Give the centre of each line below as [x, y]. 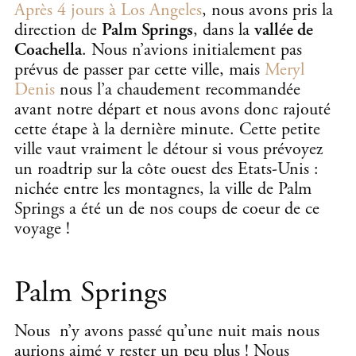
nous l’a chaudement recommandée [178, 89]
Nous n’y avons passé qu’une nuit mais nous [167, 331]
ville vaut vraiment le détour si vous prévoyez [168, 149]
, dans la [224, 30]
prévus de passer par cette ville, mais [139, 70]
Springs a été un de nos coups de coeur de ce [167, 209]
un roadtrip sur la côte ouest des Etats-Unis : [166, 169]
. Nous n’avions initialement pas [192, 50]
